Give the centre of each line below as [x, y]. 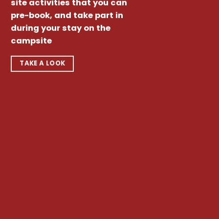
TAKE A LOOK [43, 63]
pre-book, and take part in [67, 16]
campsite [32, 41]
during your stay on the [61, 28]
